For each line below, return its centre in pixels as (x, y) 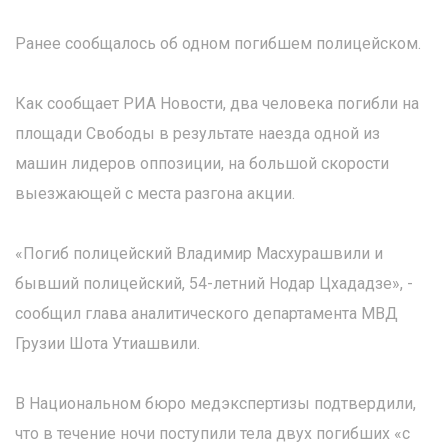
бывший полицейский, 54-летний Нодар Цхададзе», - (214, 283)
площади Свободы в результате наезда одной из (197, 133)
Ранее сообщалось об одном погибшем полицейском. (218, 43)
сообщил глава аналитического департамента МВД (206, 313)
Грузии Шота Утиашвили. (107, 343)
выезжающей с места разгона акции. (155, 193)
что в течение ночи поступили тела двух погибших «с (212, 433)
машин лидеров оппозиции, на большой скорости (202, 163)
